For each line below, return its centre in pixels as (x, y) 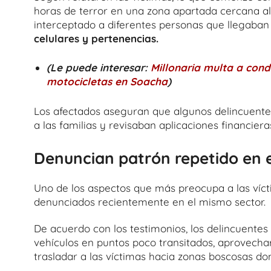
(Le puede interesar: (99, 67)
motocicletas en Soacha (107, 81)
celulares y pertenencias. (96, 38)
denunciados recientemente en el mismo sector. (150, 202)
